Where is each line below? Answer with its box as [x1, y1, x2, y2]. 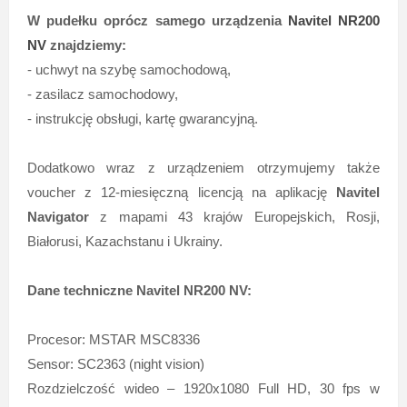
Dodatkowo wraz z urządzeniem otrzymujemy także [26, 159, 381, 175]
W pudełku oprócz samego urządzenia [26, 12, 288, 28]
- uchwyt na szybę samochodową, [26, 61, 234, 77]
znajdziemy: [45, 36, 126, 53]
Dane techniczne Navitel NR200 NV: [26, 282, 252, 298]
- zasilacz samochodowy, [26, 85, 182, 102]
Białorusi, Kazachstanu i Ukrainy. [26, 233, 223, 249]
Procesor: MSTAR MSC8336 [26, 331, 203, 347]
